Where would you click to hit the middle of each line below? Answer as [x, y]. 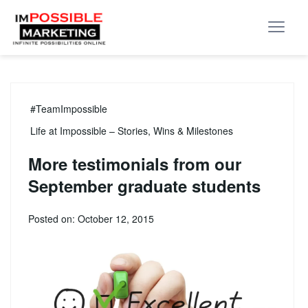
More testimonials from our [135, 164]
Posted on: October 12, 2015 [91, 219]
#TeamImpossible [69, 109]
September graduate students [144, 186]
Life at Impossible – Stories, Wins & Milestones [132, 131]
